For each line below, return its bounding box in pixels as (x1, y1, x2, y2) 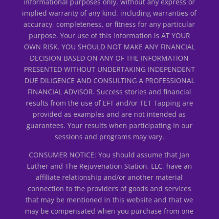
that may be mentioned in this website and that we (25, 195, 194, 204)
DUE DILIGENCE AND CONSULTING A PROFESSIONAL (24, 75, 195, 85)
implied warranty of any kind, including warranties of (22, 8, 197, 18)
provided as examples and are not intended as (33, 109, 186, 119)
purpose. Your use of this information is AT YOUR (28, 30, 190, 40)
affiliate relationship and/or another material (36, 172, 183, 182)
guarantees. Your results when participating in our (26, 120, 193, 130)
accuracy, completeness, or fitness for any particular (23, 19, 196, 29)
